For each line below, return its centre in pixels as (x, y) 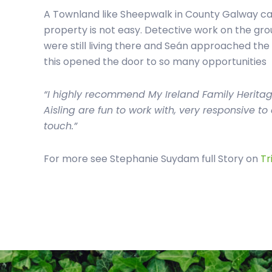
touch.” (60, 126)
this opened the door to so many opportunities (155, 62)
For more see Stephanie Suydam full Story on (152, 159)
